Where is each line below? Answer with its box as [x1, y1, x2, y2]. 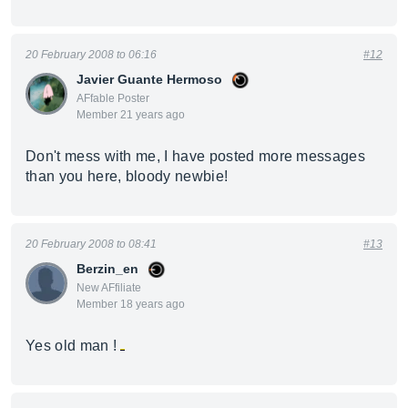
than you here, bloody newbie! [25, 168, 229, 184]
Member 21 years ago [76, 108, 185, 121]
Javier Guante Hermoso [76, 72, 222, 87]
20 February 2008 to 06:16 [25, 48, 157, 61]
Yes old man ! [25, 338, 121, 353]
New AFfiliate [76, 281, 141, 294]
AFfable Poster [76, 92, 149, 105]
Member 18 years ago [76, 298, 185, 311]
